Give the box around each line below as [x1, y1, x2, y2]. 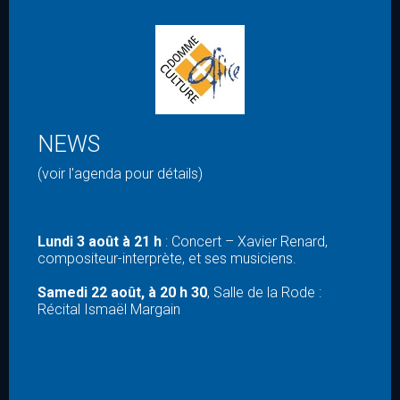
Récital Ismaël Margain [37, 300, 180, 318]
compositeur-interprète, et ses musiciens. [37, 249, 296, 267]
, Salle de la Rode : [207, 283, 321, 301]
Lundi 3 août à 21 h [37, 232, 165, 250]
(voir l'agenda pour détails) [37, 164, 203, 182]
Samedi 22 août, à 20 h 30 [37, 283, 207, 301]
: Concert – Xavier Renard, [165, 232, 328, 250]
